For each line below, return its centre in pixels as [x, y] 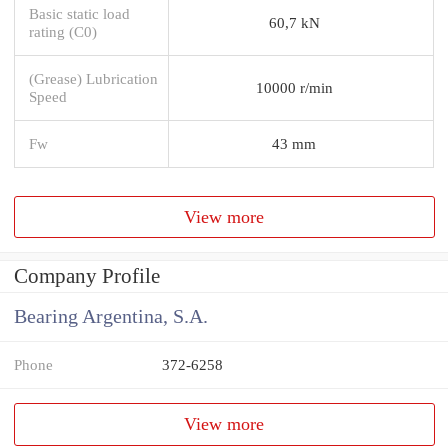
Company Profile [87, 276]
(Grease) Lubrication [93, 78]
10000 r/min [294, 87]
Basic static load [79, 13]
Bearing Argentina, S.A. [111, 317]
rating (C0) [63, 31]
